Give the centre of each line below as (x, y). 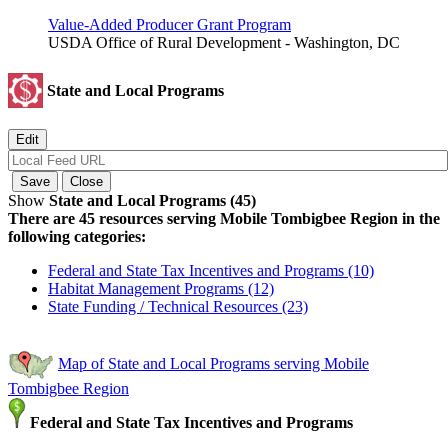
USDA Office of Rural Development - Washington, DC (224, 42)
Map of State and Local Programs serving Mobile (213, 363)
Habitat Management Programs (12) (161, 289)
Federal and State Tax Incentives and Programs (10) (211, 271)
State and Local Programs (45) (152, 201)
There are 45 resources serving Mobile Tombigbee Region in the (224, 219)
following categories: (77, 237)
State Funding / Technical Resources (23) (178, 307)
